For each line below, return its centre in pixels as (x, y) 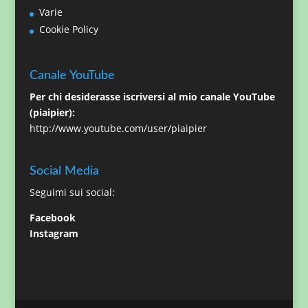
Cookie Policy (68, 30)
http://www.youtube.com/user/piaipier (118, 128)
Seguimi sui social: (72, 192)
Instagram (54, 233)
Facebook (52, 217)
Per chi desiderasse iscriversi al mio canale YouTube (152, 96)
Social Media (64, 171)
